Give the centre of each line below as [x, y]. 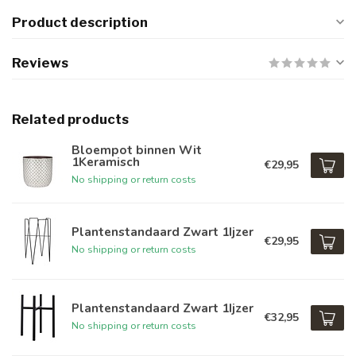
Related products [70, 119]
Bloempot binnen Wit [137, 149]
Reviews [40, 63]
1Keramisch [106, 161]
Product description [80, 22]
